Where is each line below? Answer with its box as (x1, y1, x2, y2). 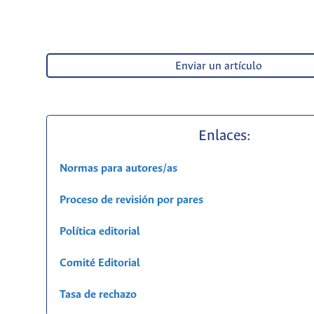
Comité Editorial (59, 257, 143, 270)
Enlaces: (198, 128, 251, 145)
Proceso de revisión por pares (59, 194, 203, 207)
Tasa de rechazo (59, 289, 137, 301)
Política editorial (59, 226, 140, 238)
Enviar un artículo (175, 60, 262, 73)
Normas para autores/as (59, 163, 177, 175)
